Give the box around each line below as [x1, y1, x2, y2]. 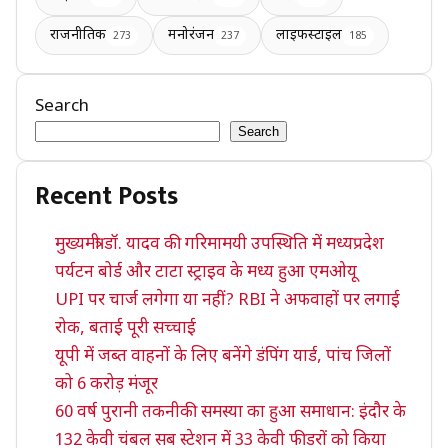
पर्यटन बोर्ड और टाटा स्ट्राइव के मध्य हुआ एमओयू [55, 262, 358, 285]
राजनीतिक [50, 26, 106, 46]
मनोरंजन [168, 26, 214, 46]
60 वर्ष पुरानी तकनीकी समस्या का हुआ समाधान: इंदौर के [55, 402, 407, 425]
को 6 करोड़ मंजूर [55, 374, 159, 397]
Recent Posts [35, 175, 178, 219]
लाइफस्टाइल [276, 26, 342, 46]
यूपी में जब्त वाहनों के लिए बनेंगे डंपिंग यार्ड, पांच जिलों [55, 346, 392, 369]
